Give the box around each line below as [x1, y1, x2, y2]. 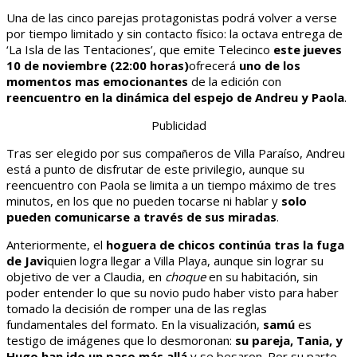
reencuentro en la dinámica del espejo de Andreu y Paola [6, 89, 344, 106]
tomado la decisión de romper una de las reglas [6, 300, 267, 317]
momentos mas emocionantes [6, 73, 188, 90]
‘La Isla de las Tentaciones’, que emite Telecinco [6, 41, 273, 58]
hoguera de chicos [106, 237, 215, 253]
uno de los [239, 57, 300, 74]
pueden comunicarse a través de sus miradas [6, 209, 277, 226]
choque [165, 269, 206, 285]
